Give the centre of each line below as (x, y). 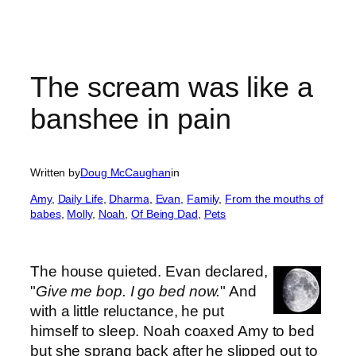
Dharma (129, 199)
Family (203, 199)
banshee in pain (131, 118)
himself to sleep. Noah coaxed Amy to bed (172, 331)
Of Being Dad (164, 214)
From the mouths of (274, 199)
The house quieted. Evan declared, (149, 271)
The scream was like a (172, 87)
